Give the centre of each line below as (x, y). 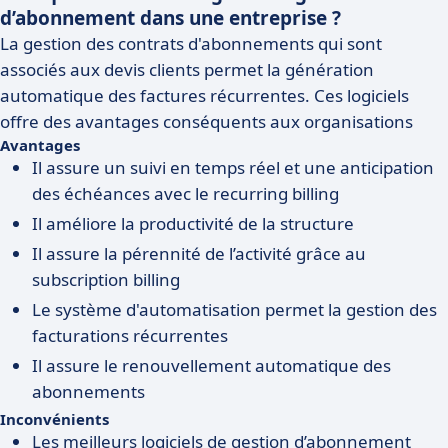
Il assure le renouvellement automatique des (211, 365)
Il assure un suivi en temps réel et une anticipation (233, 167)
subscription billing (106, 279)
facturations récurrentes (130, 335)
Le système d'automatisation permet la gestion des (234, 309)
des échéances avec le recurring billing (185, 193)
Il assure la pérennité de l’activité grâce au (199, 253)
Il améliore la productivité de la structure (193, 223)
